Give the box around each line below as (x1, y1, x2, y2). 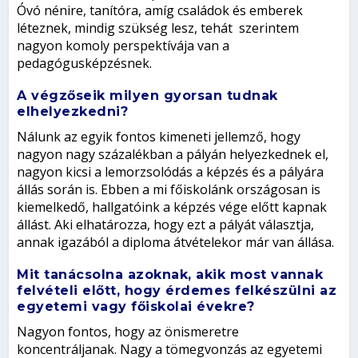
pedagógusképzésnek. (17, 54, 153, 73)
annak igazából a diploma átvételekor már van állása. (17, 233, 335, 252)
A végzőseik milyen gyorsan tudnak (17, 88, 278, 104)
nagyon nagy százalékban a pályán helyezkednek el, (17, 145, 329, 164)
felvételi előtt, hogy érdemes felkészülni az (17, 283, 337, 299)
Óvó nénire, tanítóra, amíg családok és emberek (17, 2, 304, 20)
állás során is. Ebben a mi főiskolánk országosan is (17, 181, 321, 199)
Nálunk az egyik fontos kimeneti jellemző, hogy (17, 128, 301, 146)
